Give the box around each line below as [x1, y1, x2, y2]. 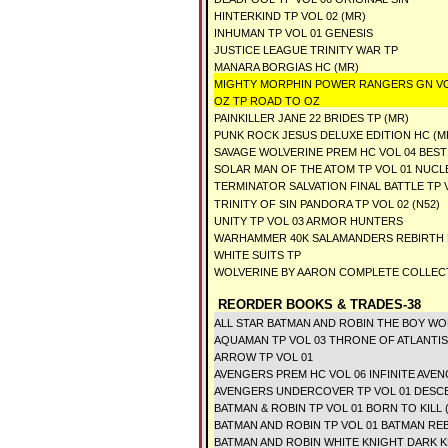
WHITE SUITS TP [214, 249, 304, 261]
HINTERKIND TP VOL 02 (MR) [214, 10, 366, 22]
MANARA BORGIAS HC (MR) [214, 61, 362, 73]
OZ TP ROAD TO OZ [214, 95, 320, 107]
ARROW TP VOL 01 [214, 351, 313, 363]
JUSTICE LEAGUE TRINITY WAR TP [214, 44, 398, 56]
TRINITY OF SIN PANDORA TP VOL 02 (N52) [214, 198, 440, 210]
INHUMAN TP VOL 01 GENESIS [214, 27, 373, 39]
